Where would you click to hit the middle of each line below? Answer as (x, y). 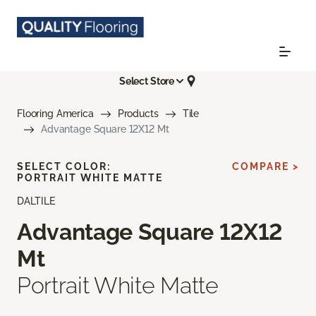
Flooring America (55, 114)
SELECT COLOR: (64, 167)
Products (138, 114)
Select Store (147, 81)
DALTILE (36, 201)
